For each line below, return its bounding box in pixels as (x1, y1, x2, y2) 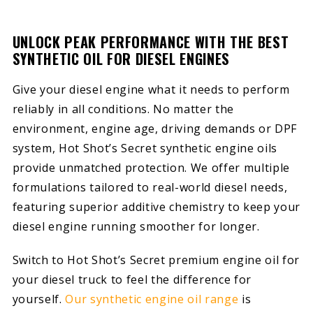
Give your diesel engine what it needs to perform (12, 81, 290, 97)
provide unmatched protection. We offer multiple (12, 159, 291, 175)
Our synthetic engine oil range (65, 291, 239, 307)
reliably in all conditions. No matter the (12, 101, 235, 117)
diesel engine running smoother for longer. (12, 218, 263, 234)
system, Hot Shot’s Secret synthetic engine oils (12, 140, 278, 156)
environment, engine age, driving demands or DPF (12, 120, 298, 136)
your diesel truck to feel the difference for (12, 272, 252, 288)
